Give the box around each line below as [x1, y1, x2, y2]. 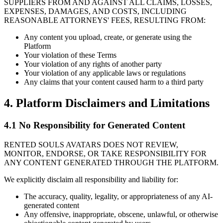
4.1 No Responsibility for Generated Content [4, 120, 185, 131]
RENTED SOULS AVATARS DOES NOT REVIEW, [4, 140, 178, 149]
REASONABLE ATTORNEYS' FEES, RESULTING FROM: [4, 16, 206, 25]
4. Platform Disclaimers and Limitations [4, 97, 210, 110]
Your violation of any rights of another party [24, 60, 162, 69]
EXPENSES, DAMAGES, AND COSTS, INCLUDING [4, 7, 187, 16]
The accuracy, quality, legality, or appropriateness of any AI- [24, 192, 213, 201]
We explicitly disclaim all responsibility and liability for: [4, 175, 178, 184]
